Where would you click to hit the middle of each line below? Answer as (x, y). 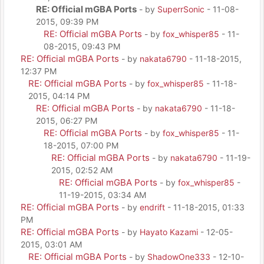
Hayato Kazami (169, 232)
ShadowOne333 (179, 257)
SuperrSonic (181, 9)
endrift (152, 207)
